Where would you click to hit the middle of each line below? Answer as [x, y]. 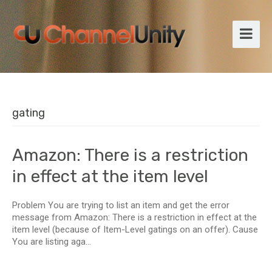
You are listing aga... [52, 242]
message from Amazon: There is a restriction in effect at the [134, 217]
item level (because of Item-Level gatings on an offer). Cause [135, 229]
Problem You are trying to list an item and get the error [121, 205]
